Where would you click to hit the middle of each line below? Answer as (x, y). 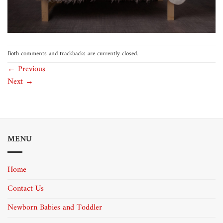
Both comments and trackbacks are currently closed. (73, 54)
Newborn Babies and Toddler (55, 207)
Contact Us (26, 188)
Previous (30, 69)
